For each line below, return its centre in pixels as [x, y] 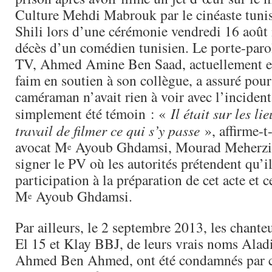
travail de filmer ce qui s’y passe [107, 130]
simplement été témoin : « [93, 114]
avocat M [41, 147]
